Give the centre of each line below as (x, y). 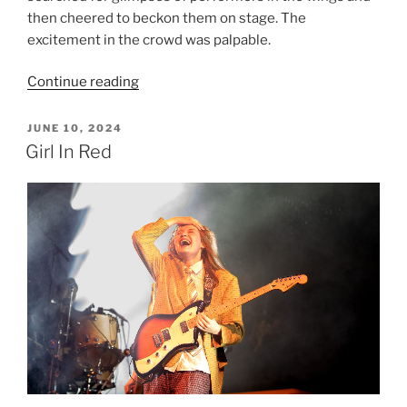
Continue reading (83, 82)
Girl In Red (69, 152)
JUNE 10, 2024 (75, 129)
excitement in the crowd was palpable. (149, 40)
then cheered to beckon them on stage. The (167, 18)
